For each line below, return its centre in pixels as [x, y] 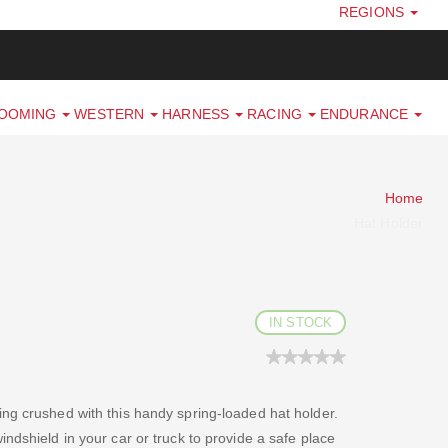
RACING [276, 114]
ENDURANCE [366, 114]
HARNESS [198, 114]
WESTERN [111, 114]
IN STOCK [300, 323]
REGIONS [373, 12]
